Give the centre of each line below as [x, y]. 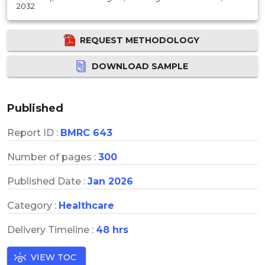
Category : [33, 205]
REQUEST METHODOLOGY [140, 40]
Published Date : [47, 181]
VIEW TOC [54, 257]
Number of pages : [53, 157]
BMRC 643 [86, 132]
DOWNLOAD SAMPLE [140, 66]
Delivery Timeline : [51, 230]
